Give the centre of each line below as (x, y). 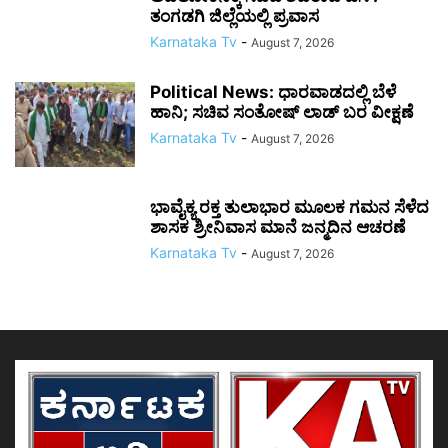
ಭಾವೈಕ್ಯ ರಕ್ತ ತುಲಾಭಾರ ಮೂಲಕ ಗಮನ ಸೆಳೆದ (289, 207)
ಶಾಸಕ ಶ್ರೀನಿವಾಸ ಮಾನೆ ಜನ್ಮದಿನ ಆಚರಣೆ (277, 227)
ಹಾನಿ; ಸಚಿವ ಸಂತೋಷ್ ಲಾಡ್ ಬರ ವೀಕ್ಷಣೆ (281, 112)
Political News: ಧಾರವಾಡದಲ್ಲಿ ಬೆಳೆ (273, 92)
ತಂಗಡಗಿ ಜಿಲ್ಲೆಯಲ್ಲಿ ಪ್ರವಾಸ (234, 16)
